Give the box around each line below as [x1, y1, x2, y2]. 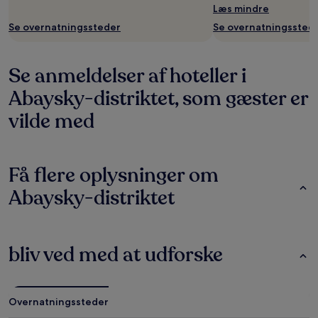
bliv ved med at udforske [9, 241, 223, 268]
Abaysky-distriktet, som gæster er [9, 85, 308, 112]
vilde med [9, 108, 94, 135]
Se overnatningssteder [9, 21, 121, 33]
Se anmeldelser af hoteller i [9, 62, 246, 89]
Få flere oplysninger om [9, 162, 219, 189]
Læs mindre [213, 2, 269, 15]
